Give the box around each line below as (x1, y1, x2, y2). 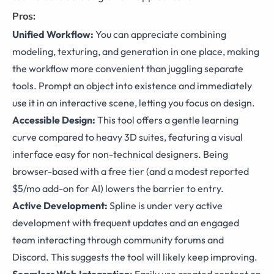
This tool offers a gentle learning (95, 114, 239, 127)
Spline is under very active (108, 199, 223, 212)
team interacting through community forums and (12, 234, 224, 246)
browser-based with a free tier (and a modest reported (12, 165, 249, 178)
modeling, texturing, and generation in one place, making (12, 45, 259, 58)
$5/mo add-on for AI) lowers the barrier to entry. (12, 182, 224, 195)
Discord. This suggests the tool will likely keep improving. (12, 251, 257, 264)
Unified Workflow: (12, 28, 94, 41)
